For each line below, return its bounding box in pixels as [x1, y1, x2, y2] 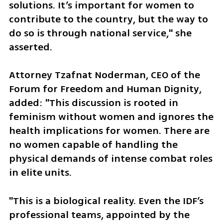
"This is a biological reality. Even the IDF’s [8, 194, 204, 209]
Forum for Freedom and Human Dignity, [8, 82, 202, 97]
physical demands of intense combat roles [8, 151, 213, 166]
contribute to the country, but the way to [8, 11, 208, 26]
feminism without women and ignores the [8, 110, 214, 124]
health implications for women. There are [8, 123, 210, 138]
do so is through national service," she [8, 25, 192, 40]
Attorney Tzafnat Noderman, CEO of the [8, 68, 200, 83]
